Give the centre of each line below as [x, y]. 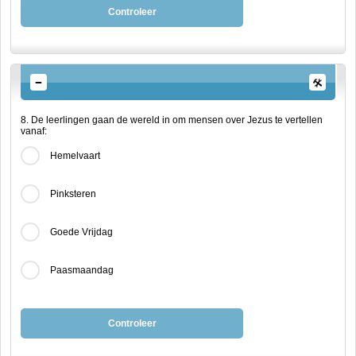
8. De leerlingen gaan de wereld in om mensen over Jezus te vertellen [172, 120]
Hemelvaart [75, 156]
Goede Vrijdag [81, 232]
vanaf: [34, 131]
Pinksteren [73, 194]
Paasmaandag [82, 270]
